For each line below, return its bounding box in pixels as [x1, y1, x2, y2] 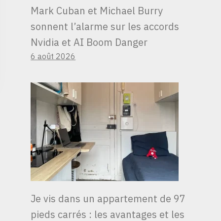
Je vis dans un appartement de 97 [31, 191, 186, 205]
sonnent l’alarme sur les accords [31, 19, 180, 33]
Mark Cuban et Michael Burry [31, 3, 163, 17]
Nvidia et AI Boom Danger [31, 35, 148, 49]
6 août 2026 [31, 51, 76, 61]
